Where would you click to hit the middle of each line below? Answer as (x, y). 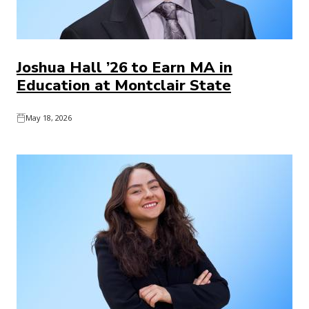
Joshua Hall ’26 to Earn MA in (124, 68)
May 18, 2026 (49, 118)
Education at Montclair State (124, 86)
